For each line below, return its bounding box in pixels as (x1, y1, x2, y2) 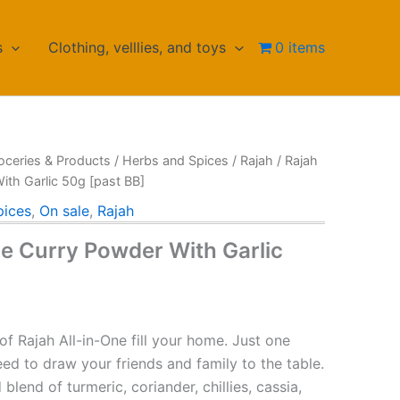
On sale (39, 202, 90, 220)
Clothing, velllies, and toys (48, 38, 227, 57)
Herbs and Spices (122, 152, 229, 168)
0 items (275, 38, 325, 57)
